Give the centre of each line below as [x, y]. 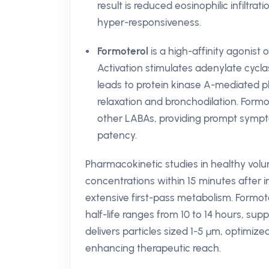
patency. [117, 135]
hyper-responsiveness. [149, 22]
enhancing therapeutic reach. [153, 248]
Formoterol [123, 51]
